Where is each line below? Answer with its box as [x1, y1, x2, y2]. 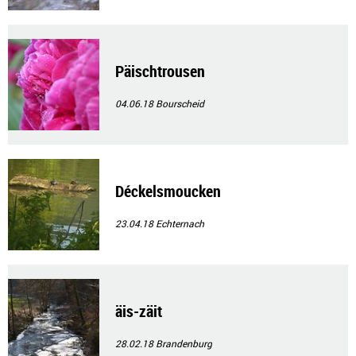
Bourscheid [156, 97, 204, 110]
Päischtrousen [115, 60, 205, 83]
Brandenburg [156, 337, 212, 350]
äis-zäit [115, 300, 162, 323]
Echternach [156, 217, 204, 230]
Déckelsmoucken [115, 180, 221, 203]
